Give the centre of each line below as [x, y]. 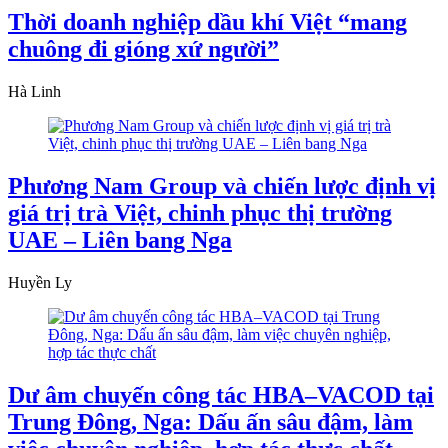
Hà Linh [34, 91]
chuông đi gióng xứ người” [143, 49]
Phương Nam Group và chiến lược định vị [222, 185]
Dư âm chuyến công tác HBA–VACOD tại [221, 394]
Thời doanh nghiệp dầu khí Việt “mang [207, 22]
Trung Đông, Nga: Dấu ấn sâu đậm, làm [210, 421]
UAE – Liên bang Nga [120, 239]
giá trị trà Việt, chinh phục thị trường [200, 212]
